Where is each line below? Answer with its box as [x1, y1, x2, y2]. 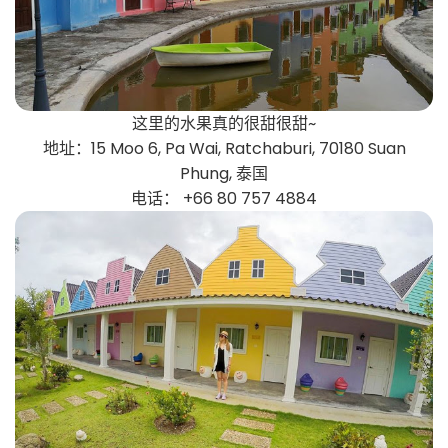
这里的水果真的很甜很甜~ [132, 111, 316, 135]
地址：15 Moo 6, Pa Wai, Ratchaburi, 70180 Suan [42, 136, 406, 160]
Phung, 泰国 [180, 161, 268, 185]
